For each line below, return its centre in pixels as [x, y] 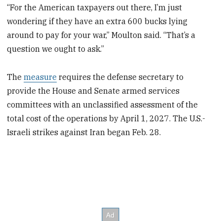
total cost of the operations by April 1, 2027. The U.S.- [106, 119]
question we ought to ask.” [56, 49]
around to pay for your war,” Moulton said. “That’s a [101, 35]
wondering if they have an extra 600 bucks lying [97, 21]
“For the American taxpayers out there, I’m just [95, 8]
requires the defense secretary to [120, 77]
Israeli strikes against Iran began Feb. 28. [84, 132]
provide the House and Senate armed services [93, 91]
